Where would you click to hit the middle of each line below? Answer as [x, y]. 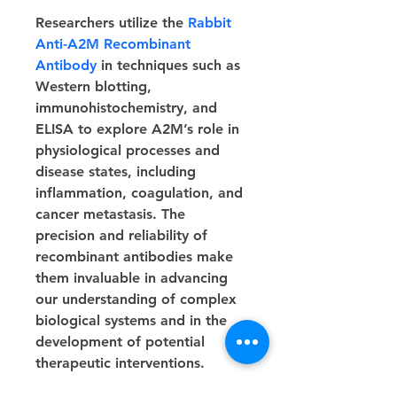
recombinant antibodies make [136, 257]
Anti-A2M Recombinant [115, 44]
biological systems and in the [133, 320]
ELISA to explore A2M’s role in [140, 129]
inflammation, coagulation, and [141, 193]
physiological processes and [130, 150]
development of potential [122, 342]
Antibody [66, 65]
